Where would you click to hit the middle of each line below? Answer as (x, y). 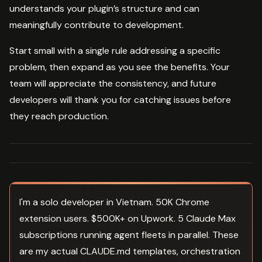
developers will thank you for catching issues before (120, 99)
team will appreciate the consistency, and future (113, 83)
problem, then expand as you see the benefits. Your (120, 67)
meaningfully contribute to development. (96, 25)
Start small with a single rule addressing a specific (115, 50)
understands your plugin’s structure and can (104, 8)
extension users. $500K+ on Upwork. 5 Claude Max (127, 218)
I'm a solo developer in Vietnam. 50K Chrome (114, 202)
